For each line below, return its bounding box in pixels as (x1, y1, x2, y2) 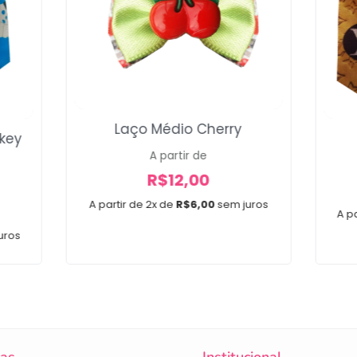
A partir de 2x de (88, 196, 174, 212)
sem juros (217, 196, 269, 212)
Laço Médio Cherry (114, 119, 242, 139)
